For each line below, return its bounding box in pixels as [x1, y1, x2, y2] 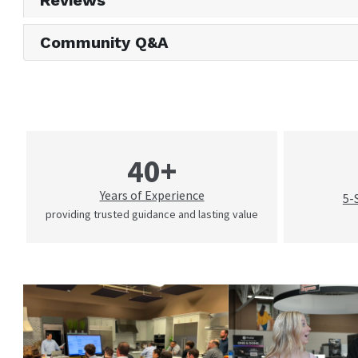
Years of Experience [99, 187, 205, 204]
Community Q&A [40, 33, 169, 53]
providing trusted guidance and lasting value [46, 207, 259, 222]
